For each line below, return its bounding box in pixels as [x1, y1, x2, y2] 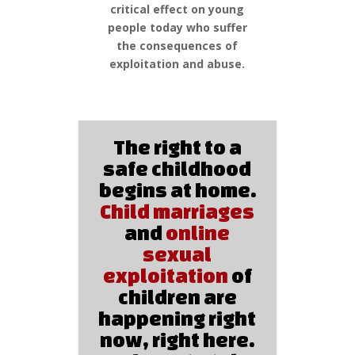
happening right [98, 307, 257, 330]
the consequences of [116, 38, 239, 53]
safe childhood [103, 157, 252, 180]
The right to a [113, 136, 242, 158]
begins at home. [98, 178, 256, 201]
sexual [143, 242, 212, 265]
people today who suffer [107, 20, 247, 35]
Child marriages [100, 200, 255, 223]
